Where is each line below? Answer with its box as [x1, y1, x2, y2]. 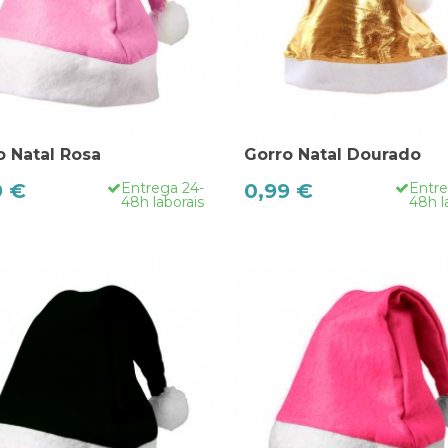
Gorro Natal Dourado [244, 145, 421, 165]
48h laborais [121, 193, 204, 212]
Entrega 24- [121, 179, 204, 198]
